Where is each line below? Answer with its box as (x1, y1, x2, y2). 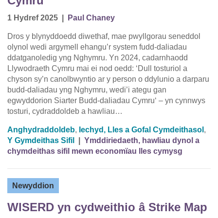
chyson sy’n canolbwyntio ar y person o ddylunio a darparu (7, 75, 209, 84)
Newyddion (12, 182, 54, 190)
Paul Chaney (68, 14, 115, 22)
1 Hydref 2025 (7, 14, 58, 22)
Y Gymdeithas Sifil (7, 136, 74, 145)
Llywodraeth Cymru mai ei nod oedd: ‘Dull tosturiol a (7, 64, 187, 73)
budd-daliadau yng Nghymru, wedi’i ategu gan (7, 86, 166, 94)
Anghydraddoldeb (7, 126, 75, 134)
